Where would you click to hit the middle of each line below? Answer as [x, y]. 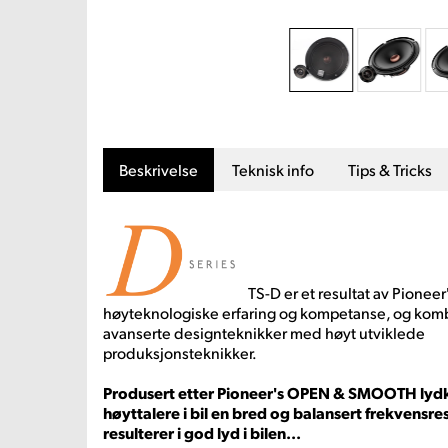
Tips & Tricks [390, 169]
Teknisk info [273, 169]
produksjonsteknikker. [180, 352]
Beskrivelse [158, 169]
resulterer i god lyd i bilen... [202, 432]
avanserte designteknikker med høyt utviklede [264, 332]
